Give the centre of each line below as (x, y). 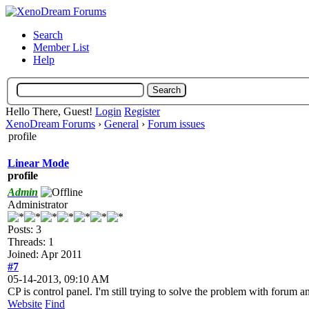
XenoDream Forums (50, 123)
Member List (61, 47)
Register (142, 111)
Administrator (38, 204)
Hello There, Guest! (50, 111)
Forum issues (176, 123)
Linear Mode (38, 163)
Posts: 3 (24, 229)
